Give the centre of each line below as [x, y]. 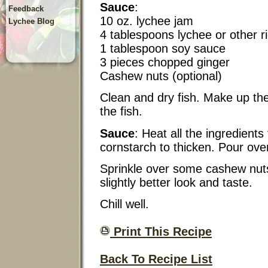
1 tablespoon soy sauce [163, 48]
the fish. [121, 112]
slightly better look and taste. [176, 182]
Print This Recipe [161, 232]
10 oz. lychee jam [147, 21]
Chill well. [124, 204]
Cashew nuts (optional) [161, 76]
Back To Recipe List [156, 259]
